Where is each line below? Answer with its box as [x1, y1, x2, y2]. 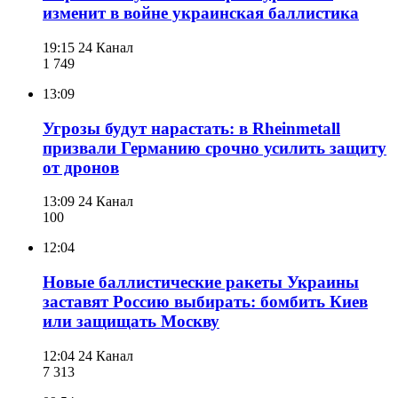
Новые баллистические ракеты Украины [43, 273, 359, 292]
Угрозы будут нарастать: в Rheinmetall [43, 118, 340, 138]
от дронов [43, 157, 119, 177]
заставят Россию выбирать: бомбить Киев [43, 292, 368, 312]
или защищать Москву [43, 312, 219, 331]
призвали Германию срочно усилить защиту [43, 138, 386, 157]
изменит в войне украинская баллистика [43, 4, 359, 23]
